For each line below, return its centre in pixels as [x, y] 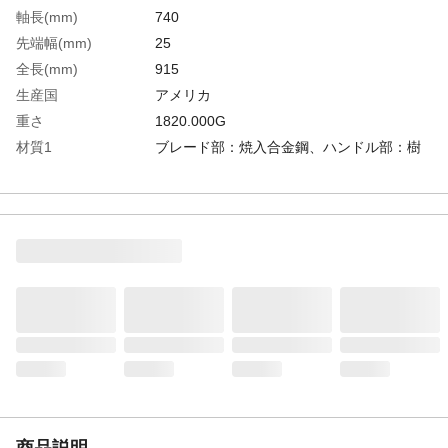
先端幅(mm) [54, 42]
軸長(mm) [47, 16]
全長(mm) [47, 68]
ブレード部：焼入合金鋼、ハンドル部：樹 [287, 146]
